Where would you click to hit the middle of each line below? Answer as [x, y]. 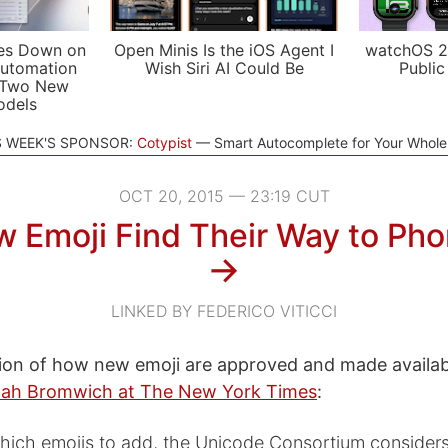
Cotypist [164, 142]
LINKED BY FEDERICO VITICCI [224, 311]
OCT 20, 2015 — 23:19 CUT [224, 196]
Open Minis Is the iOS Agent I [224, 50]
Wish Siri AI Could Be [224, 68]
